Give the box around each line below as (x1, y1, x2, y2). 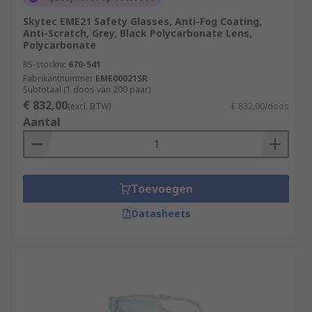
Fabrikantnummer (23, 72, 93, 84)
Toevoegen (130, 181, 193, 196)
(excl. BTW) (68, 100, 111, 112)
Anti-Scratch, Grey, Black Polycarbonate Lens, (23, 26, 252, 40)
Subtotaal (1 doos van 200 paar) (23, 84, 150, 95)
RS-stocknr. (23, 58, 66, 70)
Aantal (23, 114, 61, 130)
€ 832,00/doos (231, 100, 289, 112)
